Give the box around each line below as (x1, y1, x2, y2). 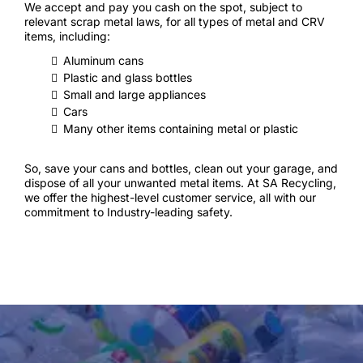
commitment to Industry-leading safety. (24, 205, 233, 219)
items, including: (24, 29, 110, 43)
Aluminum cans (63, 53, 143, 67)
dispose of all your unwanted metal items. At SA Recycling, (24, 176, 336, 190)
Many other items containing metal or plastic (63, 122, 298, 135)
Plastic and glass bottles (63, 70, 192, 84)
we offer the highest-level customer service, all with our (24, 190, 316, 204)
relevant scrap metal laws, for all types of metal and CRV (24, 15, 325, 28)
